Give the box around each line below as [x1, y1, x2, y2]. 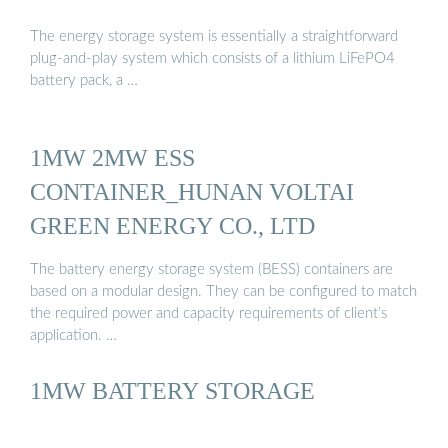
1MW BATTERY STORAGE [30, 377, 315, 405]
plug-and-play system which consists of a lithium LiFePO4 [30, 51, 395, 67]
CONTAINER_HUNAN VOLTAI [30, 178, 354, 206]
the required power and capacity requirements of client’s [30, 305, 387, 321]
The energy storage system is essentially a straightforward [30, 29, 398, 45]
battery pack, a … [30, 73, 138, 89]
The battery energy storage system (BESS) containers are [30, 261, 393, 277]
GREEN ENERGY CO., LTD [30, 212, 315, 240]
